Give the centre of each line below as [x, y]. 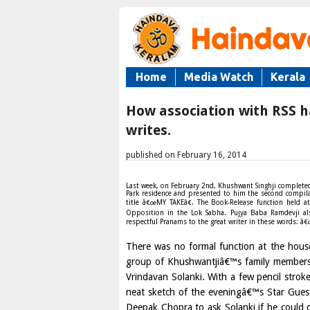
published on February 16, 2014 [186, 155]
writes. [148, 130]
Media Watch [219, 77]
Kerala [288, 77]
